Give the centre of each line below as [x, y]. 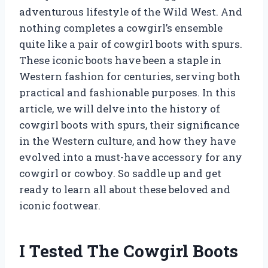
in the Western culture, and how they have [127, 141]
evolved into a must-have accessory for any [131, 157]
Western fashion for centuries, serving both [130, 77]
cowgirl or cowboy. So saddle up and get [120, 173]
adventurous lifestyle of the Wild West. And [131, 12]
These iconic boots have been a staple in [120, 60]
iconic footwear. [60, 206]
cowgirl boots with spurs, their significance [129, 125]
